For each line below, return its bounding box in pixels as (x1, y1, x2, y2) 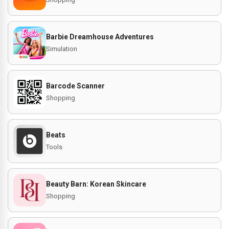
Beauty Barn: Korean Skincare (46, 180, 146, 188)
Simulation (46, 45, 77, 53)
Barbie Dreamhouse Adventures (46, 33, 154, 41)
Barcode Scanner (46, 82, 105, 90)
